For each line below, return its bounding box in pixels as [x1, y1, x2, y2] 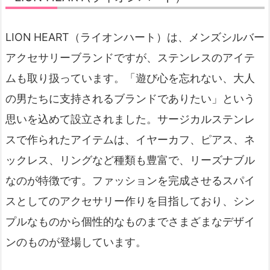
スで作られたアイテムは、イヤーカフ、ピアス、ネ [5, 133, 255, 146]
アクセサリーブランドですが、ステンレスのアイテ [5, 51, 255, 64]
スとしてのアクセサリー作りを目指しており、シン [5, 194, 255, 207]
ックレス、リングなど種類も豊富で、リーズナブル [5, 153, 255, 166]
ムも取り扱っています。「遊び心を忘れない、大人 [5, 71, 255, 84]
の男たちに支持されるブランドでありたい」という [5, 92, 255, 105]
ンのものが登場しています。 [5, 235, 146, 248]
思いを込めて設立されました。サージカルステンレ [5, 112, 255, 125]
